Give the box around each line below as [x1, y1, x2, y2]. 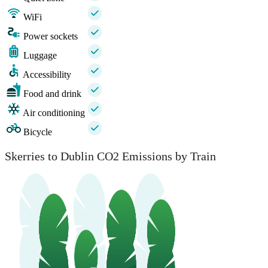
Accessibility [23, 69, 71, 80]
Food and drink [23, 89, 81, 99]
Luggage [23, 50, 57, 61]
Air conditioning [23, 108, 85, 118]
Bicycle [23, 127, 52, 138]
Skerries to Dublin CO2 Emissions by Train [5, 149, 216, 163]
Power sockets [23, 31, 78, 42]
